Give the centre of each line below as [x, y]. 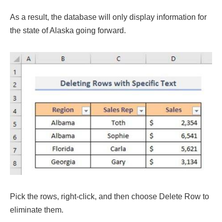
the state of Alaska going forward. [68, 31]
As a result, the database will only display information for [108, 17]
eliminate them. [37, 210]
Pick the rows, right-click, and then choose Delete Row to [110, 197]
